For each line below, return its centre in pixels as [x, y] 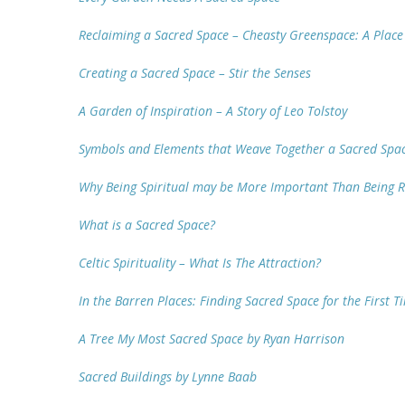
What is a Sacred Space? [147, 225]
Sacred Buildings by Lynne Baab [168, 377]
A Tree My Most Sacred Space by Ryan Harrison [212, 339]
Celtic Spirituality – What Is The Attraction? [200, 263]
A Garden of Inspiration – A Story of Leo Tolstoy [213, 111]
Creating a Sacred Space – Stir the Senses [195, 73]
